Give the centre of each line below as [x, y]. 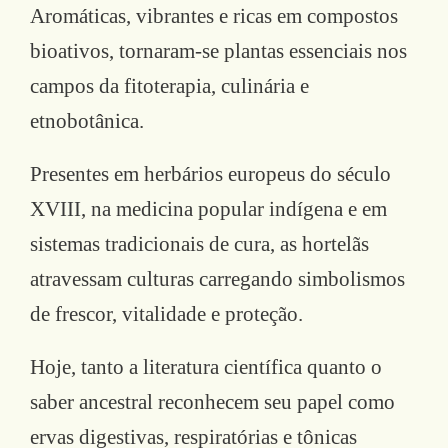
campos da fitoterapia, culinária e [169, 86]
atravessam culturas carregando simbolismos [217, 279]
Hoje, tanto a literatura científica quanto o [206, 367]
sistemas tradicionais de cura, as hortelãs [199, 244]
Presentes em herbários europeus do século [210, 174]
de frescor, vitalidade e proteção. [166, 314]
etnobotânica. [87, 121]
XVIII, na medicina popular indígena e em [208, 209]
